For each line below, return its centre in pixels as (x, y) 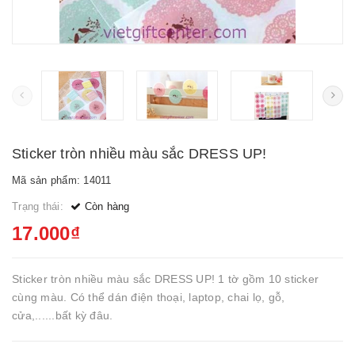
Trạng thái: (39, 206)
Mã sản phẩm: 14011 (62, 180)
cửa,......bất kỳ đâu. (76, 315)
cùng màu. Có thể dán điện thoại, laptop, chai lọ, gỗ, (149, 297)
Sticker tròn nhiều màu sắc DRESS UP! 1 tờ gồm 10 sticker (165, 279)
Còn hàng (105, 206)
